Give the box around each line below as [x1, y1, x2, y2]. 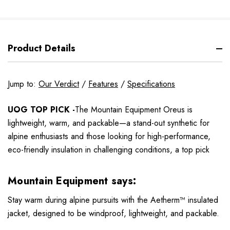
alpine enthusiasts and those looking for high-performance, [8, 130, 210, 143]
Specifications [127, 78, 175, 90]
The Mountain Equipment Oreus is [75, 104, 193, 116]
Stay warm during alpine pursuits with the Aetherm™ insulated [8, 194, 218, 206]
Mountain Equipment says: [8, 174, 140, 189]
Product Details [8, 42, 75, 55]
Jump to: [8, 78, 39, 90]
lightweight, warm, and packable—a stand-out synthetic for [8, 117, 209, 129]
